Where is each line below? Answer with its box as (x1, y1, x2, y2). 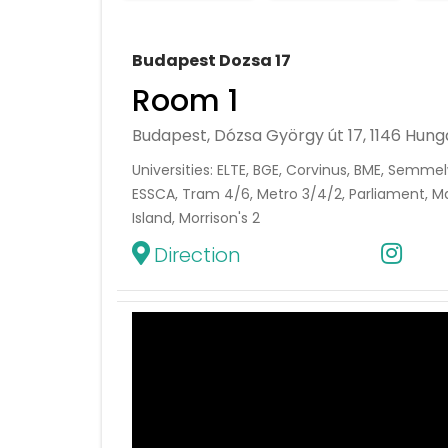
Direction (154, 240, 241, 269)
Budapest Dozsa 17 (132, 48, 291, 72)
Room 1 (132, 79, 238, 122)
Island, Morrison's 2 (132, 207, 260, 228)
